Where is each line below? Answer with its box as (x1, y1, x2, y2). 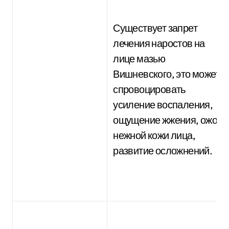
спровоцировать (113, 83, 186, 96)
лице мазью (113, 52, 166, 65)
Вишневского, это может (113, 67, 220, 80)
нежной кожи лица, (113, 129, 195, 142)
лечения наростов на (113, 37, 205, 50)
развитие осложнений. (113, 144, 213, 157)
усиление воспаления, (113, 98, 213, 111)
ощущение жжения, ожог (113, 113, 221, 126)
